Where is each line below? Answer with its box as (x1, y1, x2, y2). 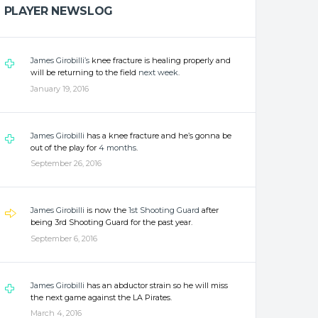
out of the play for (30, 142, 99, 153)
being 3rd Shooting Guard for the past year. (30, 217, 192, 227)
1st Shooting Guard (128, 205, 199, 215)
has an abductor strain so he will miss (84, 280, 228, 290)
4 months (98, 142, 136, 153)
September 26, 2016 (30, 158, 102, 168)
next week (138, 67, 178, 77)
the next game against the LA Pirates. (30, 292, 172, 302)
